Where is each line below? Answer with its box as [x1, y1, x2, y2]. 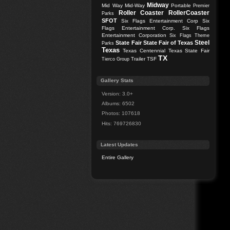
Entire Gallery [102, 155, 134, 161]
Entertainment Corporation [102, 32, 166, 39]
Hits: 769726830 [102, 120, 142, 126]
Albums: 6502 [102, 101, 135, 107]
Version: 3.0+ [102, 90, 133, 97]
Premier [193, 3, 210, 9]
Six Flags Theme [169, 33, 210, 39]
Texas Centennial [123, 48, 165, 54]
